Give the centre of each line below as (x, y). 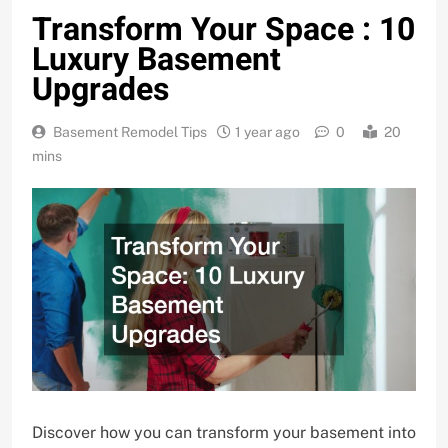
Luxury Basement (156, 60)
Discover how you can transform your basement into (224, 433)
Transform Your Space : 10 (223, 30)
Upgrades (100, 90)
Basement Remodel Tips (130, 132)
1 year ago (267, 132)
